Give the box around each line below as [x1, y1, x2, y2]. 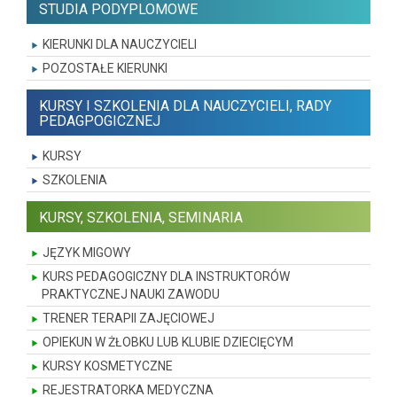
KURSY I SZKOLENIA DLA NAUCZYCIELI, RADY [39, 97, 331, 115]
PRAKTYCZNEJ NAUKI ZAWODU [42, 287, 220, 302]
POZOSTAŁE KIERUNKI [43, 61, 167, 76]
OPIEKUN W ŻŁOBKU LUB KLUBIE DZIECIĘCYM [43, 335, 293, 350]
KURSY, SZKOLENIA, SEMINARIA [39, 209, 243, 227]
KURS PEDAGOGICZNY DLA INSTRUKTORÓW [43, 269, 290, 284]
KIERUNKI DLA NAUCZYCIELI [43, 37, 197, 52]
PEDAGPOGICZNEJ [39, 113, 160, 130]
